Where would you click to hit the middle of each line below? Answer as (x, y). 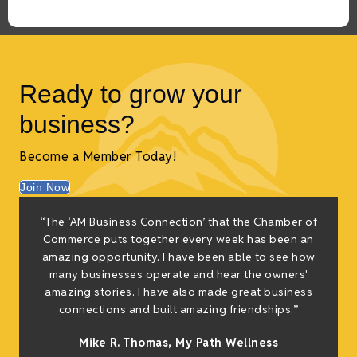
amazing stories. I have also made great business (178, 292)
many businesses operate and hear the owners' (178, 275)
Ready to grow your (131, 94)
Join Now (45, 188)
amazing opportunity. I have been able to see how (178, 257)
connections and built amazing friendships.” (178, 310)
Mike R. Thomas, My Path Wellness (178, 343)
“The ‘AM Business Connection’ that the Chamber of (178, 222)
